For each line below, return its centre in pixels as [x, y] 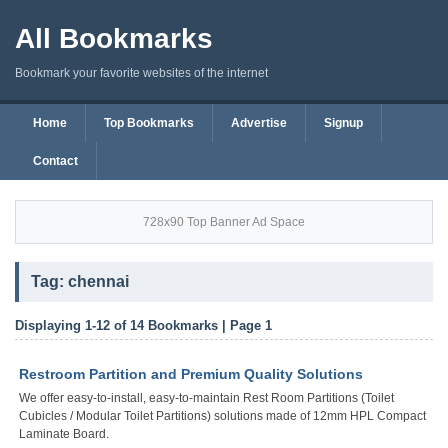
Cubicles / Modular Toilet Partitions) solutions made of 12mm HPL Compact [222, 416]
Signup [343, 123]
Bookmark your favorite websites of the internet [141, 73]
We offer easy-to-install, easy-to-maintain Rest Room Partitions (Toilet [206, 398]
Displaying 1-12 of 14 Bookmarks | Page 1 [143, 325]
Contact [55, 161]
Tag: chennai [80, 281]
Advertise [259, 123]
